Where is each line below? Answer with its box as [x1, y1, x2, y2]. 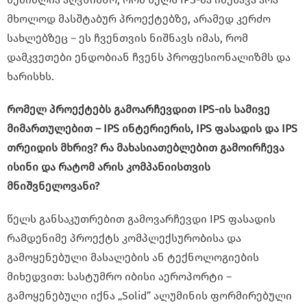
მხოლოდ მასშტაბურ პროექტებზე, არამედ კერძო [7, 12, 271, 26]
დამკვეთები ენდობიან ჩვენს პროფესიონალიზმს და [7, 51, 291, 64]
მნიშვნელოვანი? [7, 180, 99, 193]
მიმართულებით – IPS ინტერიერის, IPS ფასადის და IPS [7, 122, 297, 136]
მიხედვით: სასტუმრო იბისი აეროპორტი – [7, 270, 232, 284]
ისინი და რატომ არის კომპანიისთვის [7, 160, 210, 174]
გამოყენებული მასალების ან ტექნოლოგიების [7, 251, 259, 265]
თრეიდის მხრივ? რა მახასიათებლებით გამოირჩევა [7, 141, 284, 155]
